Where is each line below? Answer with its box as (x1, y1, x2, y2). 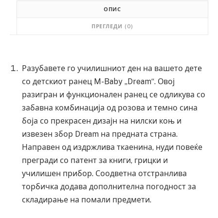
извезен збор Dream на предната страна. (22, 129, 178, 139)
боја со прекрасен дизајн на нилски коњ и (22, 116, 182, 126)
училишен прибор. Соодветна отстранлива (22, 169, 187, 178)
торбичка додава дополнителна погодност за (22, 182, 196, 191)
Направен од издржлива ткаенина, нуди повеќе (22, 143, 202, 152)
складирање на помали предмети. (22, 195, 151, 204)
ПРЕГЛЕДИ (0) (91, 23, 134, 29)
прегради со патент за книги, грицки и (22, 156, 168, 165)
